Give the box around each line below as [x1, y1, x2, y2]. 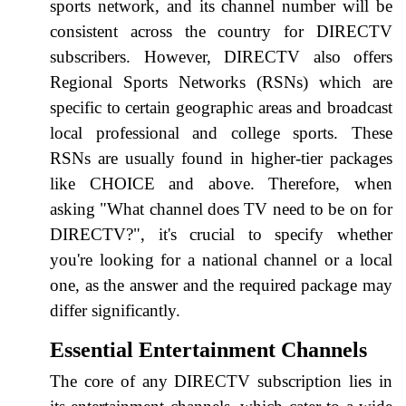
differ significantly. [50, 300, 180, 320]
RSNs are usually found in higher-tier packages [50, 148, 392, 168]
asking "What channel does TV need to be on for [50, 198, 392, 218]
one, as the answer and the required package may [50, 275, 392, 295]
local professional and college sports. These [50, 122, 392, 142]
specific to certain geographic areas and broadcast [50, 97, 392, 117]
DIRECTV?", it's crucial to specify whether [50, 224, 392, 244]
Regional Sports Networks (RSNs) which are [50, 72, 392, 92]
